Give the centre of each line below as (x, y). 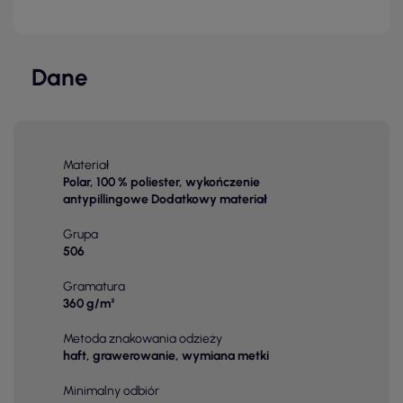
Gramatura (94, 287)
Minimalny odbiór (111, 391)
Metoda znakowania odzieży (143, 339)
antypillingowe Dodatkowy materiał (165, 200)
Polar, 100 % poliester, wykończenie (161, 183)
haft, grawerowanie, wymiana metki (167, 356)
